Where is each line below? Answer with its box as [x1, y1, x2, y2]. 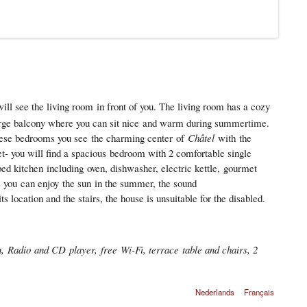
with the [214, 131, 251, 145]
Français [244, 286, 275, 298]
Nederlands [195, 286, 234, 298]
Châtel [184, 131, 214, 145]
